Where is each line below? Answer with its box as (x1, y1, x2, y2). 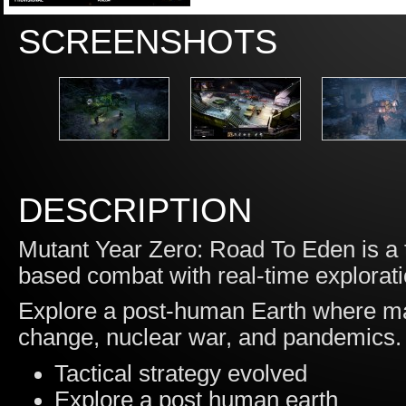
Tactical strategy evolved (54, 361, 307, 386)
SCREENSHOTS (18, 22, 277, 61)
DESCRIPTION (18, 190, 252, 229)
